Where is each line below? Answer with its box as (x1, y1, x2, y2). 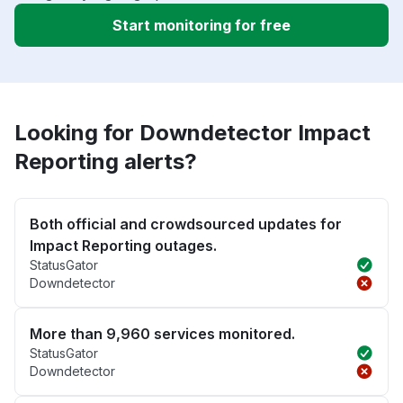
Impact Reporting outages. (30, 237, 217, 255)
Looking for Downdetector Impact (14, 120, 371, 147)
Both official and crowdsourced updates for (30, 215, 342, 234)
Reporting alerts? (14, 148, 197, 175)
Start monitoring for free (112, 16, 291, 35)
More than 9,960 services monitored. (30, 325, 295, 344)
